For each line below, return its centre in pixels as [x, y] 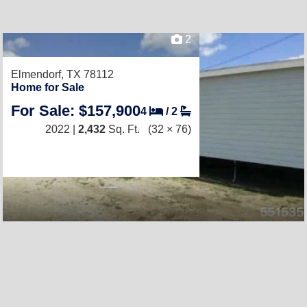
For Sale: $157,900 [76, 111]
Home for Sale [48, 87]
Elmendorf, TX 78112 [62, 74]
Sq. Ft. [123, 129]
